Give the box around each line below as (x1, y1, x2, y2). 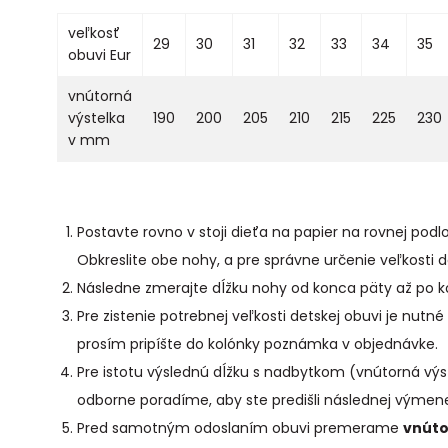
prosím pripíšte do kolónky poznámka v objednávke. (76, 333, 438, 354)
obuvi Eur (68, 44, 131, 65)
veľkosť (68, 22, 120, 43)
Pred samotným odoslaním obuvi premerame (76, 417, 403, 438)
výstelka (68, 107, 125, 128)
